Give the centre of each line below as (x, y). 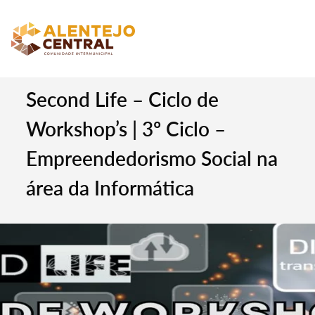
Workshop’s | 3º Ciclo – (126, 129)
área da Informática (110, 188)
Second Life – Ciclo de (123, 99)
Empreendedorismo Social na (152, 158)
